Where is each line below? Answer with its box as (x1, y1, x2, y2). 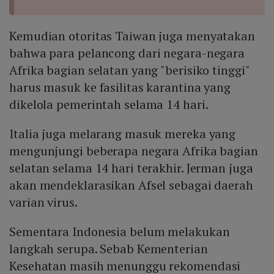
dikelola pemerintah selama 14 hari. (9, 96, 209, 113)
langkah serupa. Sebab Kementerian (9, 240, 208, 257)
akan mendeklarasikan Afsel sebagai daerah (9, 177, 253, 194)
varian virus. (9, 194, 78, 211)
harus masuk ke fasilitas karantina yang (9, 79, 231, 96)
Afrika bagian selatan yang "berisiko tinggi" (9, 62, 250, 79)
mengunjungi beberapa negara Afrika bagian (9, 143, 258, 160)
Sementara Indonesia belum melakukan (9, 223, 230, 240)
